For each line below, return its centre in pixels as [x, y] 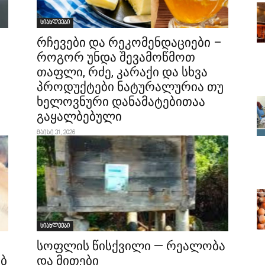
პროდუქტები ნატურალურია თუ [130, 87]
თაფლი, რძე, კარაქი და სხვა [122, 72]
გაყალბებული [79, 117]
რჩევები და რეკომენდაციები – [129, 43]
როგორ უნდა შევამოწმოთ [116, 57]
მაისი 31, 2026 [56, 133]
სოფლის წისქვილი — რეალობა [131, 246]
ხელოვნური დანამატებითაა [121, 102]
